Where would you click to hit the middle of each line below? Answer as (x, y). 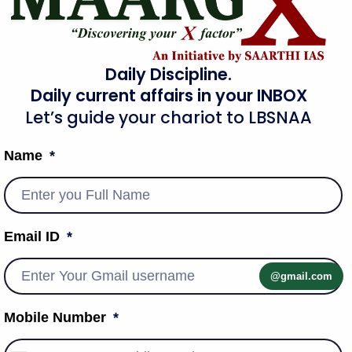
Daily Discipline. (169, 75)
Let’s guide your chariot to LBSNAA (169, 118)
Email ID (34, 237)
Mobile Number (57, 318)
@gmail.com (302, 277)
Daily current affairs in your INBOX (169, 96)
